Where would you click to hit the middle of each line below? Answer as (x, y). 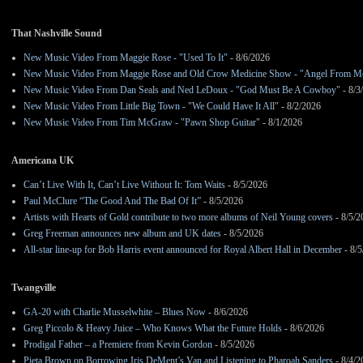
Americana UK (43, 161)
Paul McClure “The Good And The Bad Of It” (112, 201)
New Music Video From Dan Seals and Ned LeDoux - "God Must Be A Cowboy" (182, 90)
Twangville (34, 288)
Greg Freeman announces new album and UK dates (122, 234)
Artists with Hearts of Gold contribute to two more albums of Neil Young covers (178, 218)
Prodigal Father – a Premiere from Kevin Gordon (118, 345)
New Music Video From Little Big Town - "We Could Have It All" (151, 107)
